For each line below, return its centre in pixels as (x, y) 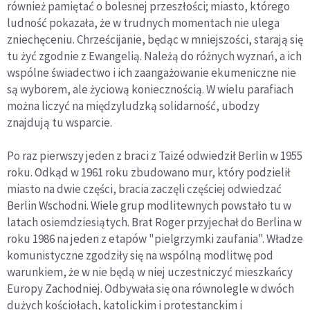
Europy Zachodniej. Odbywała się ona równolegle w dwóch (151, 289)
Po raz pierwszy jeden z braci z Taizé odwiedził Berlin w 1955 (155, 156)
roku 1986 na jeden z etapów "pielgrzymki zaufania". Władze (155, 239)
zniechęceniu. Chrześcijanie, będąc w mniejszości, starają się (155, 39)
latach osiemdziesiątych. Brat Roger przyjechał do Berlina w (154, 222)
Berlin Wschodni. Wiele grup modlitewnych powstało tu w (149, 206)
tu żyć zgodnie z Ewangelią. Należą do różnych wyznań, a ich (154, 56)
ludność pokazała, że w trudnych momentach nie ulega (143, 23)
